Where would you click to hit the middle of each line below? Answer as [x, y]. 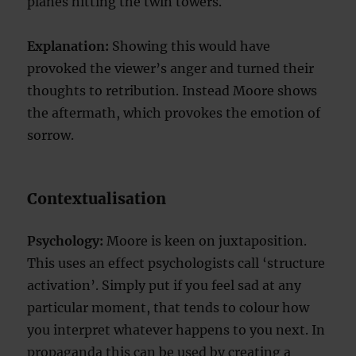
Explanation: [68, 46]
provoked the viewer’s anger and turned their [171, 69]
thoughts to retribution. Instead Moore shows [172, 91]
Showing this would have [190, 46]
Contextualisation [97, 199]
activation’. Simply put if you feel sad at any [164, 286]
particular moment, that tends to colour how [168, 308]
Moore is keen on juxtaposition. [205, 241]
